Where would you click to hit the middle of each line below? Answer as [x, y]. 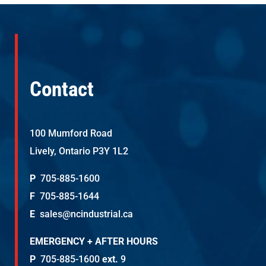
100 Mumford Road [71, 134]
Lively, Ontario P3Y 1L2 [79, 151]
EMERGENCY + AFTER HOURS [94, 242]
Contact [62, 90]
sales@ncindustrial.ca [84, 214]
